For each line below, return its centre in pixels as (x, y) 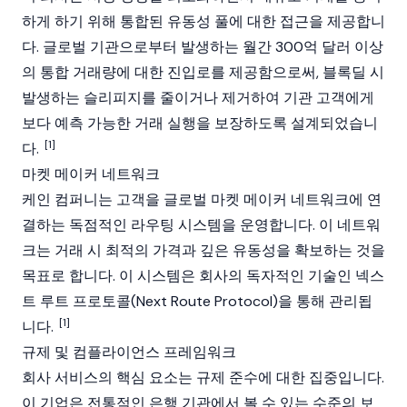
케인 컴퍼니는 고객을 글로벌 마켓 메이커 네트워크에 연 (202, 199)
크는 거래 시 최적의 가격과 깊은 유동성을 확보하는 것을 (203, 250)
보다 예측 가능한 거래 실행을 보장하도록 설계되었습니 (200, 123)
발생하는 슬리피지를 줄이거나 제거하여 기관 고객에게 (198, 98)
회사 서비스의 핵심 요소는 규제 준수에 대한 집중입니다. (203, 377)
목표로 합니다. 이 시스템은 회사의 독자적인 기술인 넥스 (203, 276)
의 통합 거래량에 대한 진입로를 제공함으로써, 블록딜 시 (203, 72)
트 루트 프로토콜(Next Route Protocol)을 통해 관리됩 (197, 301)
